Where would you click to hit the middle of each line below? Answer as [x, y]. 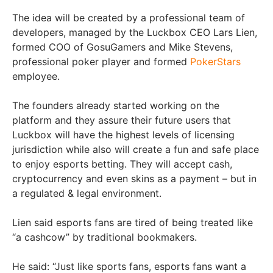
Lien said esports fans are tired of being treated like [133, 222]
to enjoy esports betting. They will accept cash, [122, 164]
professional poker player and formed [101, 61]
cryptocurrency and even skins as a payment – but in [134, 178]
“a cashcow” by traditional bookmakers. [105, 237]
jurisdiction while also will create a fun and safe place [136, 149]
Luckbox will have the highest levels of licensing [123, 134]
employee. [36, 76]
